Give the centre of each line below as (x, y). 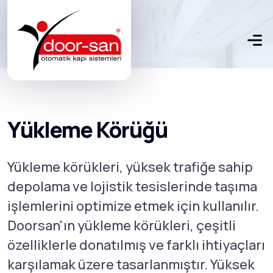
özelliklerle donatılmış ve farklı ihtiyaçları (136, 245)
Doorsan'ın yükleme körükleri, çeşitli (122, 225)
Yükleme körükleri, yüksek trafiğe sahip (130, 167)
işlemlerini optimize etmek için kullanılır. (133, 206)
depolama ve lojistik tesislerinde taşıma (132, 186)
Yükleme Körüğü (87, 129)
